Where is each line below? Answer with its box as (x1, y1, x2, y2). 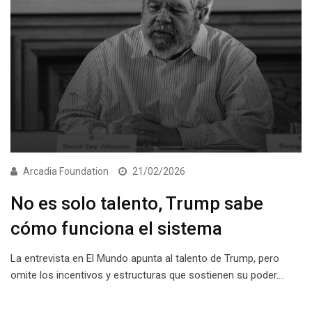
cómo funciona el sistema (10, 217, 222, 239)
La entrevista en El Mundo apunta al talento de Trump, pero (10, 251, 279, 265)
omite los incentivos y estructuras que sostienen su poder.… (10, 268, 285, 281)
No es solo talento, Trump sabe (10, 192, 263, 214)
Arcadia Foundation (23, 165, 109, 177)
